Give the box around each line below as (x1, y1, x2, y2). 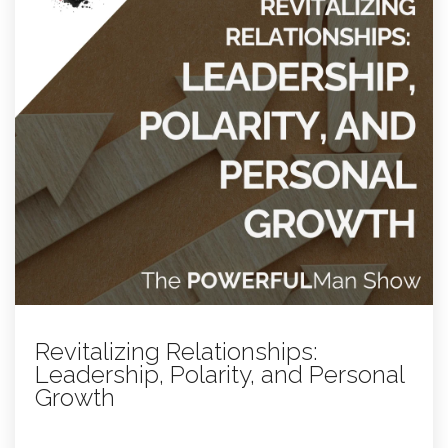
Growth (35, 383, 115, 413)
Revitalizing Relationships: (35, 337, 318, 367)
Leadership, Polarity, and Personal (35, 360, 404, 390)
